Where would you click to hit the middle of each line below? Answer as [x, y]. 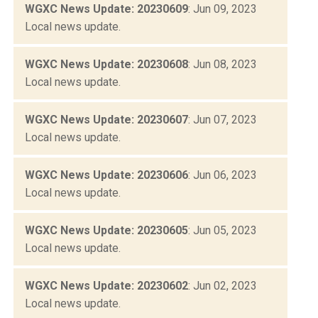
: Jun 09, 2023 [223, 9]
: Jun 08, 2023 [223, 64]
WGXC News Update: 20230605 [106, 230]
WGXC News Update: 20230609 [106, 9]
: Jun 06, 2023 [223, 175]
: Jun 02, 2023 [223, 285]
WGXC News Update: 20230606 [106, 175]
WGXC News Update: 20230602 [106, 285]
